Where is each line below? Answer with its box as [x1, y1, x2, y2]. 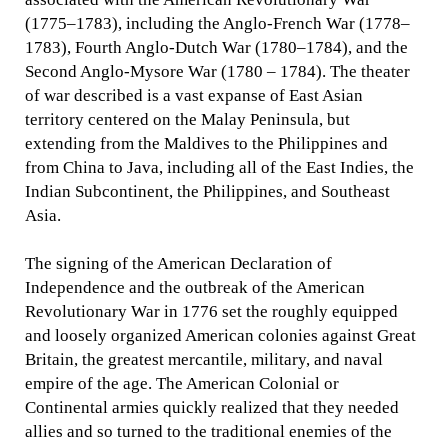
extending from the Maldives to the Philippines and [25, 133, 389, 153]
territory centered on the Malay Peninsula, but [25, 109, 351, 129]
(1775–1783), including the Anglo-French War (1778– [25, 13, 411, 33]
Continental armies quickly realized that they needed [25, 397, 400, 417]
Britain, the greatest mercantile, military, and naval [25, 349, 384, 369]
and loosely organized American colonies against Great [25, 325, 417, 345]
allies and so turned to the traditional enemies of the [25, 421, 393, 441]
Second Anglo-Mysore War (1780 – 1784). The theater [25, 61, 411, 81]
